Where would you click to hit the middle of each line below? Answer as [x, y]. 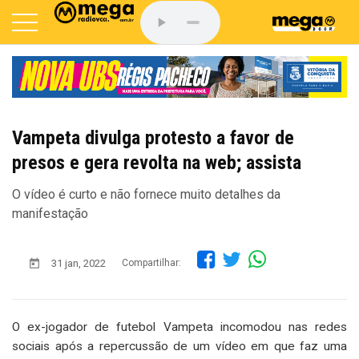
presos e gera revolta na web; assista [157, 162]
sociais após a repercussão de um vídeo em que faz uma [179, 346]
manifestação [50, 213]
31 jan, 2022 [79, 263]
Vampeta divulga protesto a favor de [153, 137]
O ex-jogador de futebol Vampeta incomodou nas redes [179, 327]
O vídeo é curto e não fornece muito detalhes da [146, 194]
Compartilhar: [151, 263]
